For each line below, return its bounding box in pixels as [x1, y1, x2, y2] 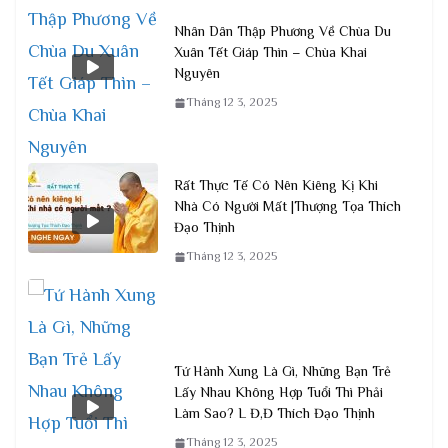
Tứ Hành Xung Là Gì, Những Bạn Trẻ [174, 363, 391, 380]
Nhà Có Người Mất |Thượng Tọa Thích [174, 198, 401, 215]
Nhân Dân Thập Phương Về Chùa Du [174, 23, 391, 40]
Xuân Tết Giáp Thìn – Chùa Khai [174, 44, 367, 61]
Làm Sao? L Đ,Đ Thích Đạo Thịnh [174, 405, 375, 422]
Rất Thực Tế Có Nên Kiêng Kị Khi [174, 177, 378, 194]
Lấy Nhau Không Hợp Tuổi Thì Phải [174, 384, 383, 401]
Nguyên [174, 65, 220, 82]
